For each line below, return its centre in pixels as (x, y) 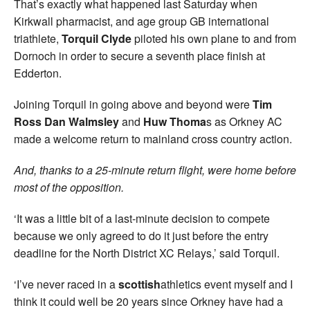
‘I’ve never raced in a (66, 284)
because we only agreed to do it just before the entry (141, 235)
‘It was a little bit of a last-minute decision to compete (142, 218)
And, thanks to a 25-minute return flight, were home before (155, 170)
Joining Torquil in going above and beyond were (133, 104)
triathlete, (38, 38)
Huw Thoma (173, 121)
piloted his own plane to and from (214, 38)
